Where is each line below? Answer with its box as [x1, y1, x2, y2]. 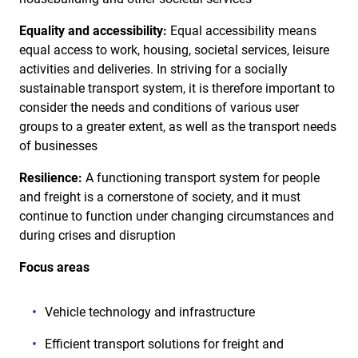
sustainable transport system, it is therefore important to [19, 81, 335, 96]
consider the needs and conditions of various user [19, 100, 299, 115]
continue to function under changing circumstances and [19, 209, 334, 224]
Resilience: [19, 170, 86, 185]
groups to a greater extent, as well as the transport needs [19, 119, 336, 134]
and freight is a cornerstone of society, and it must [19, 189, 300, 205]
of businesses [19, 138, 97, 153]
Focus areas [19, 260, 89, 275]
